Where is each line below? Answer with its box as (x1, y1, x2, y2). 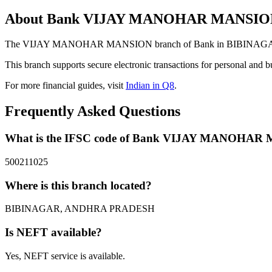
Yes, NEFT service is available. (5, 250, 125, 261)
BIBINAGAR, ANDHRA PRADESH (5, 203, 155, 214)
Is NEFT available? (5, 226, 102, 239)
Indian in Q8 (126, 80, 174, 91)
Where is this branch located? (5, 178, 152, 192)
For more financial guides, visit (5, 80, 126, 91)
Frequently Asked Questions (5, 103, 180, 120)
